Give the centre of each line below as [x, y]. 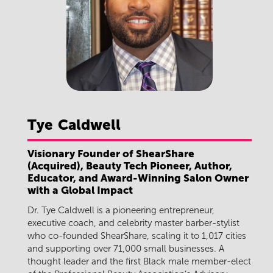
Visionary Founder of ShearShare [111, 153]
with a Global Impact [80, 190]
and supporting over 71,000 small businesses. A [126, 249]
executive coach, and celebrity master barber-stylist [133, 223]
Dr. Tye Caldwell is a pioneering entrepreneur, [121, 211]
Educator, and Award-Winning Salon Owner [138, 178]
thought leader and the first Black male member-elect [139, 262]
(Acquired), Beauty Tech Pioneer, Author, [130, 165]
